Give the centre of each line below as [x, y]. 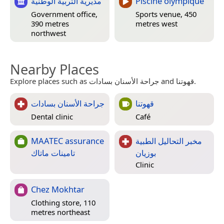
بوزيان [146, 153]
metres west [156, 23]
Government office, [64, 14]
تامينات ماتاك [53, 153]
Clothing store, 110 [63, 202]
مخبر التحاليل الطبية [169, 141]
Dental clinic [52, 116]
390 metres [50, 23]
